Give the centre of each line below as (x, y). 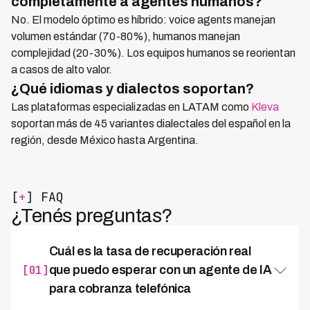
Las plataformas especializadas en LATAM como (131, 107)
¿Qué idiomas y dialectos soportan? (133, 89)
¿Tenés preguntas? (92, 216)
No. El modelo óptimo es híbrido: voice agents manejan (143, 20)
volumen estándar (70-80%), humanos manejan (126, 36)
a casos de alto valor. (62, 70)
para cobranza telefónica (120, 289)
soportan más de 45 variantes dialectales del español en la (151, 124)
